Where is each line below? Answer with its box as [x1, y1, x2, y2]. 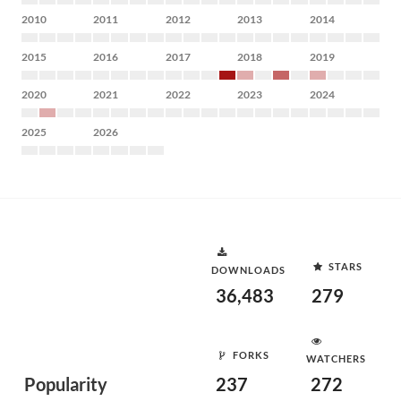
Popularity [24, 373, 107, 395]
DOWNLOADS [211, 264, 286, 276]
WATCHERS [306, 353, 366, 364]
